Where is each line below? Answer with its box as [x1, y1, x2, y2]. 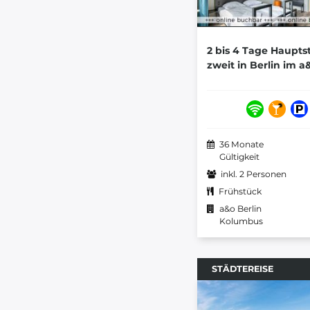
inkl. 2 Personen [221, 168, 286, 179]
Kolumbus [219, 215, 263, 226]
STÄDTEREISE [212, 263, 273, 274]
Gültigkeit [219, 151, 259, 162]
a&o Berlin [219, 203, 262, 214]
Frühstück [219, 185, 262, 197]
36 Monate [219, 138, 264, 149]
